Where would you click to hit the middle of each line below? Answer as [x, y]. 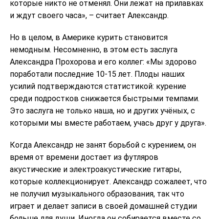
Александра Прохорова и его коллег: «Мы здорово [103, 62]
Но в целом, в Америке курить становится [89, 37]
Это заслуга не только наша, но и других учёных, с [102, 110]
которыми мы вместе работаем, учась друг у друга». [108, 123]
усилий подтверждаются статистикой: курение [98, 86]
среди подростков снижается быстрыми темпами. [105, 98]
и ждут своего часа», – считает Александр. [89, 15]
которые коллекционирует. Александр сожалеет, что [108, 181]
